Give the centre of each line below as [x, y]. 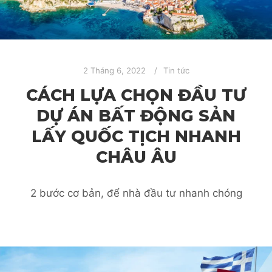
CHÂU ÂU [136, 157]
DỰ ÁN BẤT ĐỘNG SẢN [136, 116]
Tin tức [176, 70]
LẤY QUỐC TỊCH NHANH [136, 137]
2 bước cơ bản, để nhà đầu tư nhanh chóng [136, 193]
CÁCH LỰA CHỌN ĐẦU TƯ [136, 95]
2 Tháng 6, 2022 [114, 70]
